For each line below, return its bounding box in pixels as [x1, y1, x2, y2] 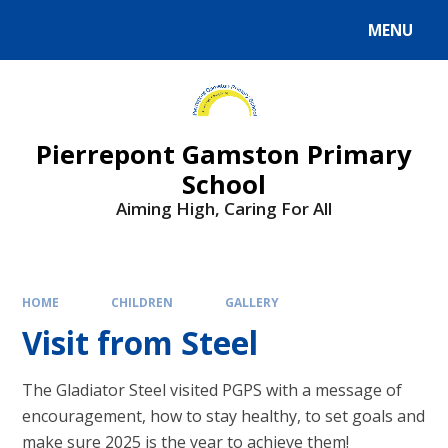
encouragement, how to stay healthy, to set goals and [22, 404, 426, 427]
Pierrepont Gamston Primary [36, 137, 412, 172]
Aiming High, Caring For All [116, 197, 332, 221]
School [182, 167, 266, 202]
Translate [139, 24, 206, 44]
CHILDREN [111, 294, 173, 311]
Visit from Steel [22, 320, 259, 364]
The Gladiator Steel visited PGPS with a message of [22, 378, 403, 401]
